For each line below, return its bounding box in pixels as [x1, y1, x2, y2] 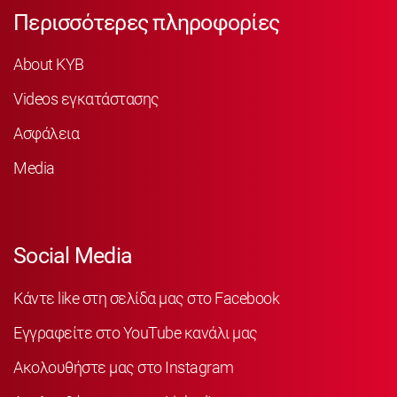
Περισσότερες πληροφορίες [13, 9, 279, 35]
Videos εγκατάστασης [13, 90, 160, 109]
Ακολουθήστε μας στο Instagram [13, 357, 234, 377]
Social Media [13, 243, 132, 269]
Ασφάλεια [13, 124, 79, 144]
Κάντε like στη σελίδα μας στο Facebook [13, 288, 279, 307]
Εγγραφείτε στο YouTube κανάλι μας [13, 323, 258, 342]
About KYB [13, 55, 84, 74]
